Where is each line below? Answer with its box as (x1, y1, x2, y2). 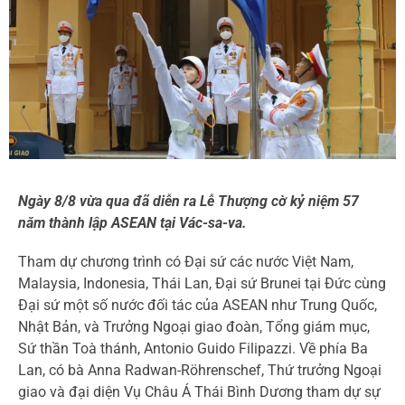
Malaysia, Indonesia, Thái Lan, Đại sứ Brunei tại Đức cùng (18, 275, 386, 293)
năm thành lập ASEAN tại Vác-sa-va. (18, 214, 247, 232)
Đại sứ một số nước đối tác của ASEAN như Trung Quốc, (18, 297, 377, 315)
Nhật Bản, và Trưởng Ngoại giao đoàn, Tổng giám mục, (18, 318, 370, 336)
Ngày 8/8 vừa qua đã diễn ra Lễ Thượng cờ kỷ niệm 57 (18, 193, 359, 211)
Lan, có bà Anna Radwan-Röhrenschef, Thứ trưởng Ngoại (18, 362, 381, 380)
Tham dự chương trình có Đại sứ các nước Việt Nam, (18, 253, 353, 271)
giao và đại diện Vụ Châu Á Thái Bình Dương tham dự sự (18, 383, 381, 401)
